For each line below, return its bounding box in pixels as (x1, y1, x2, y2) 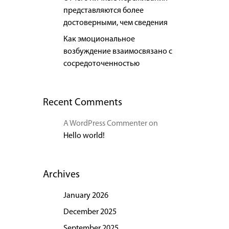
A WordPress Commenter (63, 120, 147, 128)
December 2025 (63, 208, 117, 216)
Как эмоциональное (63, 35, 135, 43)
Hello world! (63, 132, 105, 140)
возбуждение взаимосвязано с (63, 48, 172, 56)
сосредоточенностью (63, 60, 140, 68)
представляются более (63, 7, 144, 15)
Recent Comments (42, 98, 122, 108)
